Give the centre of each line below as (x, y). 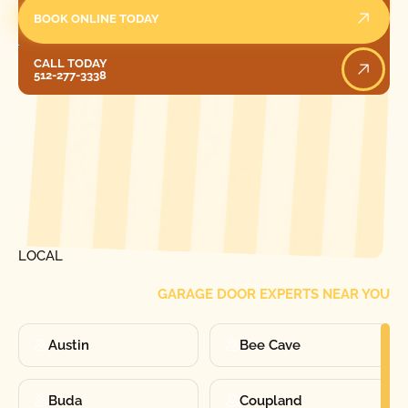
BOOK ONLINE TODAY (97, 18)
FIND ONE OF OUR (78, 235)
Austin (68, 345)
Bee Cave (270, 345)
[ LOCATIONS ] (58, 191)
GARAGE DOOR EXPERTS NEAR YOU (274, 295)
